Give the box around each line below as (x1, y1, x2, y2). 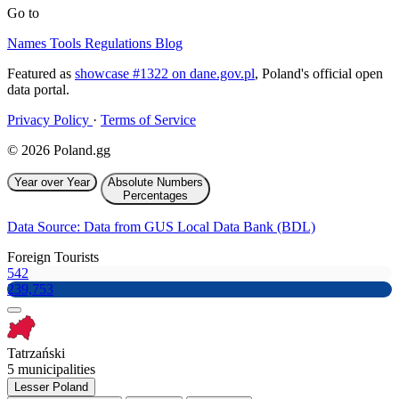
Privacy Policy (7, 112, 93, 128)
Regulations (85, 36, 155, 52)
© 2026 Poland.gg (7, 142, 110, 159)
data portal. (7, 82, 69, 98)
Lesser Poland (14, 380, 88, 395)
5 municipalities (7, 362, 95, 378)
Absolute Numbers (108, 175, 203, 190)
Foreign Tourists (7, 249, 99, 265)
